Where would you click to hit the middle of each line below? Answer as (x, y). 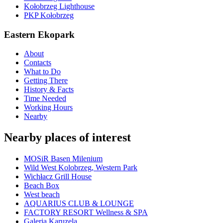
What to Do (42, 72)
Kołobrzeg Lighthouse (59, 6)
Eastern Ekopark (39, 34)
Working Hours (48, 108)
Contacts (38, 63)
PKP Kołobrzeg (49, 15)
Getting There (46, 81)
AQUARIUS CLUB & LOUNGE (79, 204)
